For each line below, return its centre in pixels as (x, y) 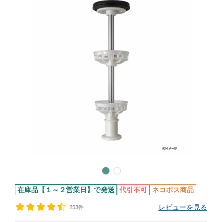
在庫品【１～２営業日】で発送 (66, 190)
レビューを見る (183, 207)
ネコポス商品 (173, 190)
